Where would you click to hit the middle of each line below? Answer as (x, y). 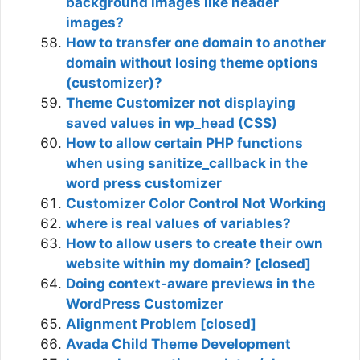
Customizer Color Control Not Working (196, 203)
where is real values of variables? (178, 223)
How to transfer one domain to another (196, 42)
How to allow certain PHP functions (184, 143)
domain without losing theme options (192, 62)
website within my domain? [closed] (188, 263)
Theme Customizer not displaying (181, 102)
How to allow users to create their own (194, 243)
